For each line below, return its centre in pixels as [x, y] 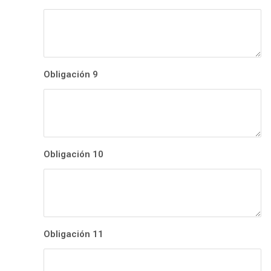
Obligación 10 [73, 155]
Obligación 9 [71, 75]
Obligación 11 [73, 234]
